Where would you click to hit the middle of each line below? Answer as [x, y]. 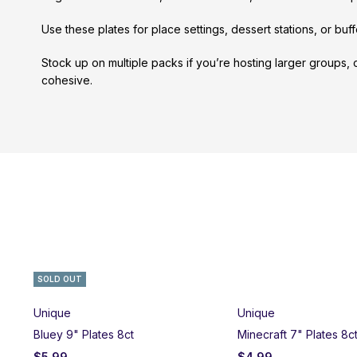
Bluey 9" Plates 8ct [84, 334]
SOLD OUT [60, 279]
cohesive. [67, 80]
